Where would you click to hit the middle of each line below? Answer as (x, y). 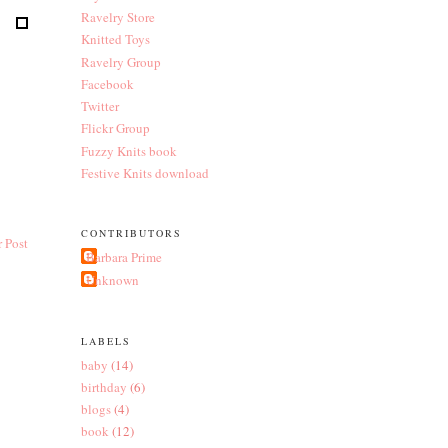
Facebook (107, 83)
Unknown (112, 279)
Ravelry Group (120, 61)
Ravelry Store (117, 17)
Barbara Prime (123, 256)
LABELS (105, 341)
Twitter (99, 106)
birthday (103, 386)
